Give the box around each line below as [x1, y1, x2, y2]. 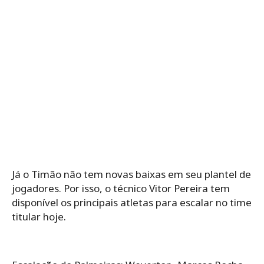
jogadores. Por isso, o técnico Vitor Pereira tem [12, 181, 230, 195]
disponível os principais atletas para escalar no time [12, 195, 252, 209]
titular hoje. [12, 209, 66, 223]
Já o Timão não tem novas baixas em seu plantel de [12, 167, 251, 181]
